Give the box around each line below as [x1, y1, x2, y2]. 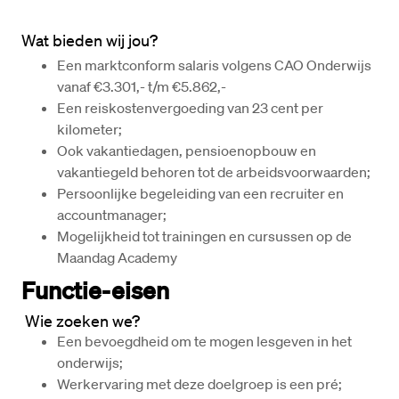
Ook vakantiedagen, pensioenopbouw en [57, 142, 316, 159]
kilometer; [57, 120, 122, 138]
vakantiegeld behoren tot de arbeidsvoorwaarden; [57, 163, 370, 181]
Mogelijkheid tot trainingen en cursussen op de [57, 227, 352, 245]
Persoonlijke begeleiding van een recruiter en [57, 184, 344, 202]
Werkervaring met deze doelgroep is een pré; [57, 375, 342, 393]
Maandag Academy [57, 248, 177, 266]
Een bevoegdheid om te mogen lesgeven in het [57, 332, 352, 350]
